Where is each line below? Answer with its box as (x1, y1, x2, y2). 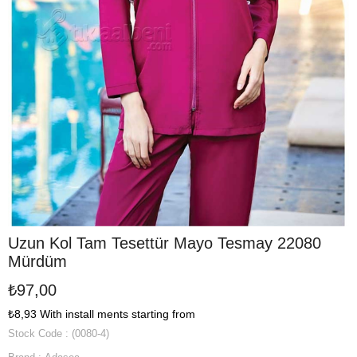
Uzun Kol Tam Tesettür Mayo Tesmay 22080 (8, 234, 321, 252)
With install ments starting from (40, 308, 195, 320)
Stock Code (8, 328, 62, 339)
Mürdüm (8, 253, 67, 270)
